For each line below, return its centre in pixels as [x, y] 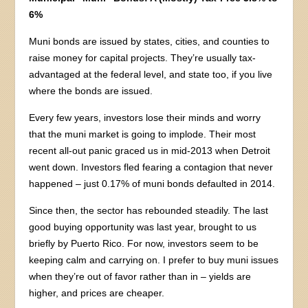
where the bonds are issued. [91, 91]
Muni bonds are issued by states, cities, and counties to [150, 42]
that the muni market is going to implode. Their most [143, 134]
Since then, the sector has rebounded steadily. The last [149, 211]
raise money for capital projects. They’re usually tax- [143, 58]
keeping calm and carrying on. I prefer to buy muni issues [154, 260]
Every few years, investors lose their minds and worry [145, 118]
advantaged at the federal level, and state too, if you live [151, 75]
